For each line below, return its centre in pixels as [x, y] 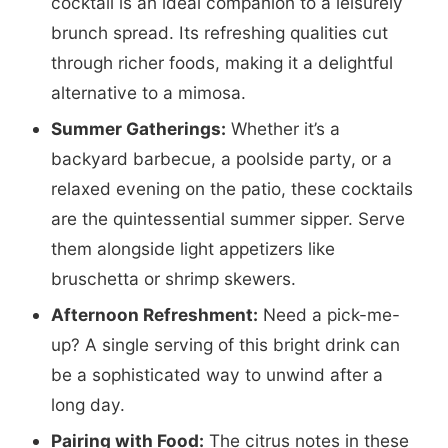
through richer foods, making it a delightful [221, 62]
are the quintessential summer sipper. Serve [227, 218]
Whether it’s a [282, 128]
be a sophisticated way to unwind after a [216, 374]
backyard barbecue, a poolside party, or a [221, 158]
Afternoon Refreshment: [154, 314]
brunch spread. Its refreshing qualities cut [219, 32]
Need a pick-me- [328, 314]
